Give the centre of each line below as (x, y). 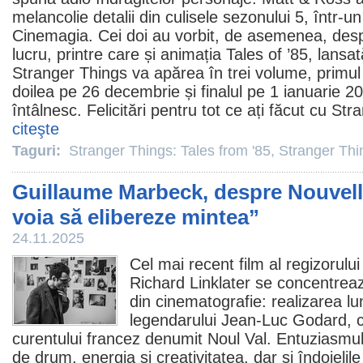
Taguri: (38, 151)
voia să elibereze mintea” (136, 217)
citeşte (36, 129)
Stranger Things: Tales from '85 (170, 151)
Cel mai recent (184, 264)
